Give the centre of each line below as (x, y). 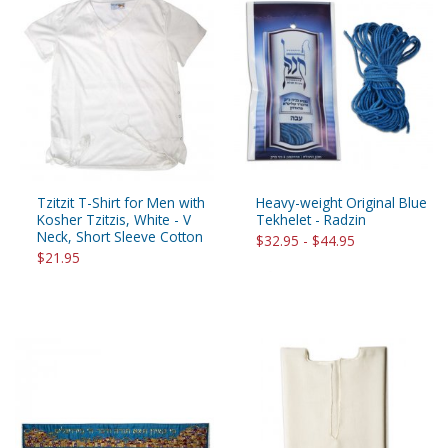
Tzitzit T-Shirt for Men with (121, 203)
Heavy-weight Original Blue (341, 203)
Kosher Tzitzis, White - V (114, 220)
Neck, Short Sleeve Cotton (120, 237)
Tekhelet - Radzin (311, 220)
